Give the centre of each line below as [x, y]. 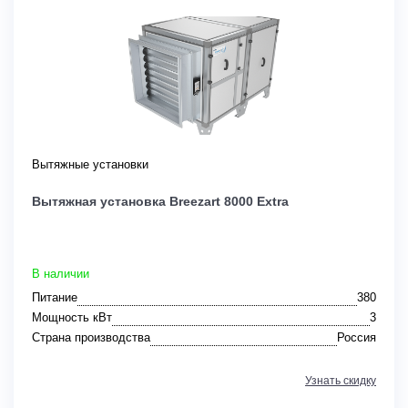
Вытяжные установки [90, 165]
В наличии [61, 274]
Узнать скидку [341, 381]
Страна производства [91, 338]
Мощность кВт [72, 318]
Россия [357, 338]
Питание [55, 298]
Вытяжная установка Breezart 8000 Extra [160, 202]
